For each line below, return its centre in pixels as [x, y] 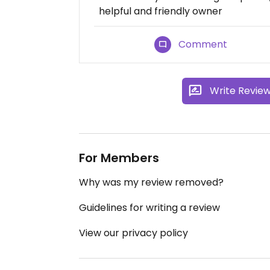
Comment [203, 44]
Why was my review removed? [151, 182]
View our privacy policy [133, 233]
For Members [119, 158]
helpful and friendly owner [161, 11]
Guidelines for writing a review [149, 207]
